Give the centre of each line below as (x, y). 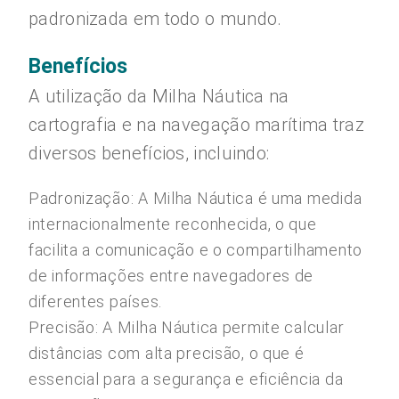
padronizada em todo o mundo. (155, 19)
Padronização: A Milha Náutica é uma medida (195, 198)
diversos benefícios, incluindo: (149, 153)
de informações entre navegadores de (171, 276)
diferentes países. (95, 301)
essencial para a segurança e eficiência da (186, 379)
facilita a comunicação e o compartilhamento (195, 250)
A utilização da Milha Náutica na (159, 96)
